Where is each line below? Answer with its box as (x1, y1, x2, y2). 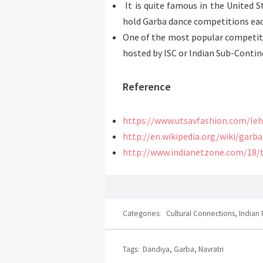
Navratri (198, 244, 224, 255)
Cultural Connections (166, 208, 235, 219)
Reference (123, 80, 171, 94)
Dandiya (143, 244, 170, 255)
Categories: (123, 208, 166, 219)
